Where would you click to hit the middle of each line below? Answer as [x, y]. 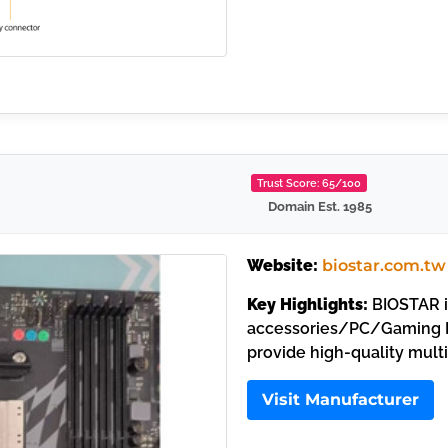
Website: [282, 266]
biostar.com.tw [383, 266]
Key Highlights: [307, 304]
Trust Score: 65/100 [309, 183]
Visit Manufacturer [340, 399]
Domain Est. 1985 [320, 207]
